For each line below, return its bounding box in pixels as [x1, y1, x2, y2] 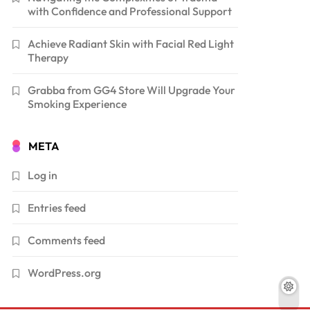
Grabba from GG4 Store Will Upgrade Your [28, 82, 236, 97]
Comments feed [28, 232, 106, 247]
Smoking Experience [28, 96, 127, 111]
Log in [28, 167, 58, 182]
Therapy [28, 50, 69, 64]
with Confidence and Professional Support [28, 3, 232, 18]
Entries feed [28, 200, 86, 215]
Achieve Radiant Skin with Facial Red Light [28, 36, 235, 51]
